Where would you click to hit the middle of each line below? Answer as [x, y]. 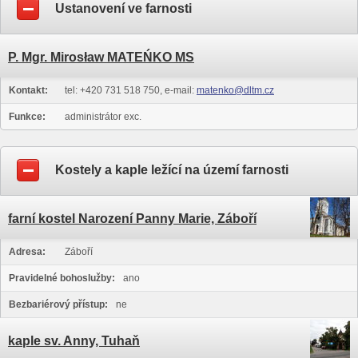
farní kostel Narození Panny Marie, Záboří [132, 219]
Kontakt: [28, 90]
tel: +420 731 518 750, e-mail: [131, 90]
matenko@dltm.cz [235, 90]
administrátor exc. [103, 117]
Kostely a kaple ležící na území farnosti [172, 170]
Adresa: [27, 252]
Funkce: [27, 117]
